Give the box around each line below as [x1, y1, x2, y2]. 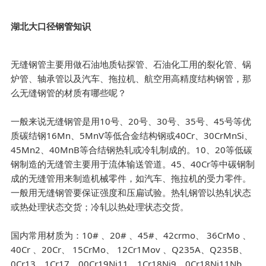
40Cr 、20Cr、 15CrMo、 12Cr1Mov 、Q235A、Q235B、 [11, 243, 248, 255]
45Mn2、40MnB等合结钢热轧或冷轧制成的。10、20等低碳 [11, 144, 253, 156]
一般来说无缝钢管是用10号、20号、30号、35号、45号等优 [11, 115, 252, 127]
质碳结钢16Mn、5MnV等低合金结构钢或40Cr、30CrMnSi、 [11, 129, 254, 141]
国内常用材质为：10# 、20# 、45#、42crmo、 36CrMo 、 [11, 229, 252, 241]
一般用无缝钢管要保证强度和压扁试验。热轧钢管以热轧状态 [11, 186, 252, 198]
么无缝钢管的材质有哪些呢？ [11, 87, 127, 99]
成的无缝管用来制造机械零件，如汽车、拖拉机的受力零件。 [11, 172, 252, 184]
